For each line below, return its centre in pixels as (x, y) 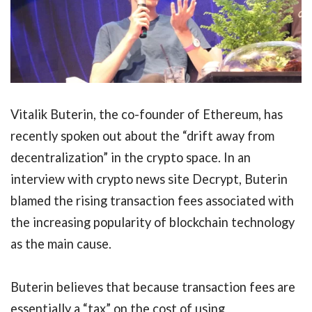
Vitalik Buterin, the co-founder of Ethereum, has (147, 114)
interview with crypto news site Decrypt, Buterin (149, 179)
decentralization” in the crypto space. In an (131, 157)
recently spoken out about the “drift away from (142, 136)
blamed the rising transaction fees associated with (152, 201)
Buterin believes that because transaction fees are (153, 287)
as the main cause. (61, 244)
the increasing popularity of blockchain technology (153, 222)
